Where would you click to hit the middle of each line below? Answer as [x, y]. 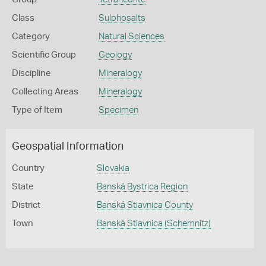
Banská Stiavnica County [145, 205]
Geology [115, 55]
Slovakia [113, 168]
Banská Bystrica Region [142, 187]
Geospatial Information [68, 147]
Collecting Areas [45, 92]
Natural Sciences [131, 37]
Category [31, 37]
